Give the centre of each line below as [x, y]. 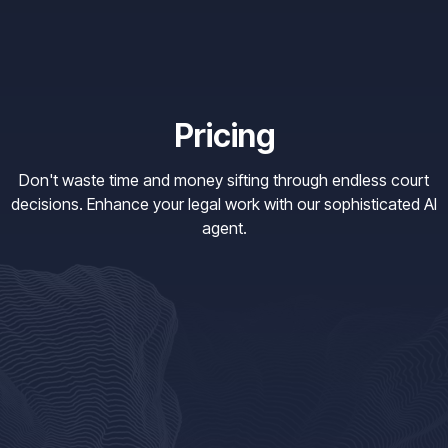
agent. [224, 228]
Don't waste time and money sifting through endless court [224, 180]
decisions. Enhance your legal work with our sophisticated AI [224, 204]
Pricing [224, 136]
